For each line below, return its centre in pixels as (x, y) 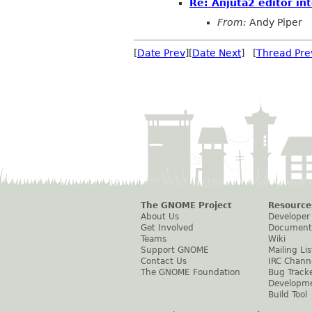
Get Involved (167, 227)
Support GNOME (175, 250)
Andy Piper (274, 22)
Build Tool (288, 294)
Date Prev (161, 53)
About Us (160, 216)
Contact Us (164, 261)
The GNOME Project (186, 205)
